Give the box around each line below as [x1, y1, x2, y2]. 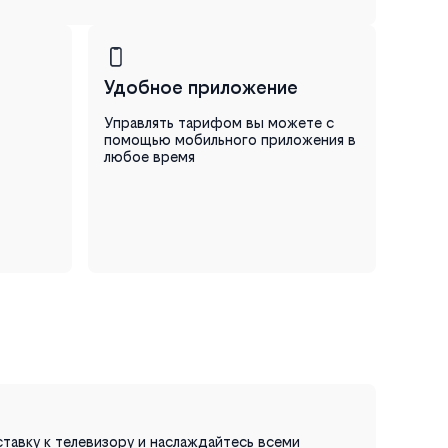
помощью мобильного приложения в [104, 130, 356, 148]
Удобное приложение [104, 76, 298, 98]
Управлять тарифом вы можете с [104, 113, 334, 131]
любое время [104, 147, 195, 165]
